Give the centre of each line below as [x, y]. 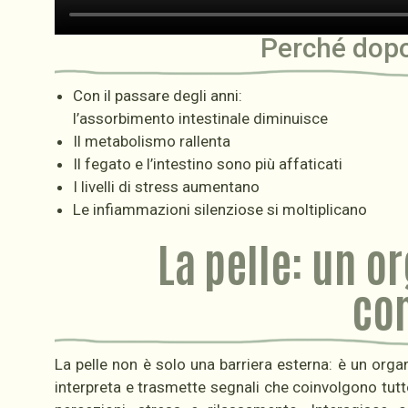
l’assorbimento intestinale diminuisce [200, 119]
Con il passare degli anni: [157, 96]
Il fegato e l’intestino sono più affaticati [207, 164]
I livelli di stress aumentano [166, 187]
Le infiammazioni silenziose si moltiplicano [219, 210]
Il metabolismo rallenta [151, 142]
